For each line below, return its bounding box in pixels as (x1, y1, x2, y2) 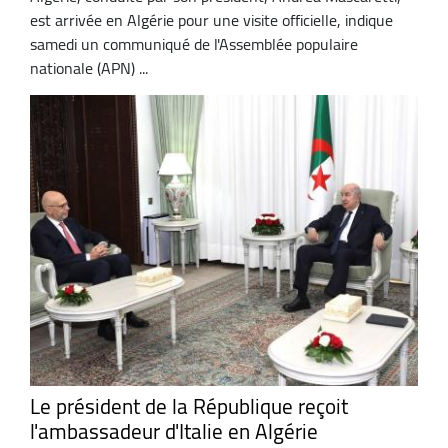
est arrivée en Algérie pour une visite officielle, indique (30, 4, 393, 35)
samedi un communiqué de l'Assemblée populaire (30, 28, 358, 59)
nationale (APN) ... (30, 52, 148, 83)
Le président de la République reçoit (30, 387, 348, 427)
